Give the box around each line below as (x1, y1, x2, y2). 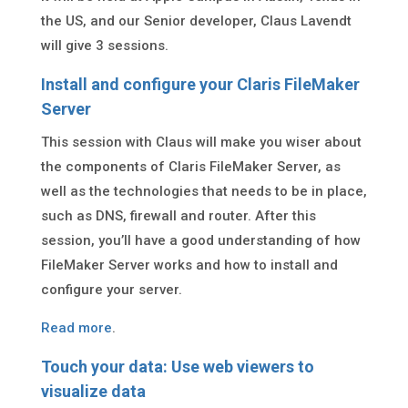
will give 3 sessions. (40, 37, 168, 54)
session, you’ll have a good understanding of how (40, 232, 361, 249)
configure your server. (40, 281, 182, 298)
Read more (40, 320, 112, 336)
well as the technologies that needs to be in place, (40, 183, 367, 199)
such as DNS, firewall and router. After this (40, 208, 316, 224)
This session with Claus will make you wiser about (40, 134, 362, 150)
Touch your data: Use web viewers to (40, 357, 314, 376)
